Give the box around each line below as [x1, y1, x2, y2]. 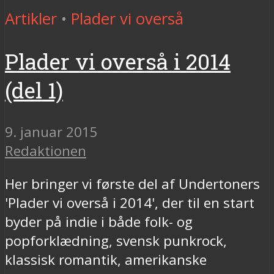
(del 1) [5, 76, 63, 105]
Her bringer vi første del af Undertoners [5, 174, 260, 193]
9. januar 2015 [5, 122, 98, 142]
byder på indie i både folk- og [5, 212, 193, 231]
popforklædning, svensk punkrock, [5, 231, 227, 250]
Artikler [5, 7, 57, 29]
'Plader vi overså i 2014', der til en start [5, 193, 254, 212]
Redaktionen [5, 141, 86, 161]
